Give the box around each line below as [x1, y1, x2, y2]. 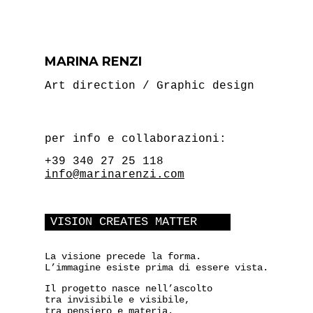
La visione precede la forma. [45, 250, 201, 262]
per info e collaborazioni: [45, 133, 226, 146]
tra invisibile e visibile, [45, 293, 190, 305]
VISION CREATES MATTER [50, 215, 197, 229]
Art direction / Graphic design [45, 79, 254, 92]
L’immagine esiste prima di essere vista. [45, 261, 268, 273]
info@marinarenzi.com [45, 168, 184, 182]
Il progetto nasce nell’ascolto [45, 282, 212, 294]
